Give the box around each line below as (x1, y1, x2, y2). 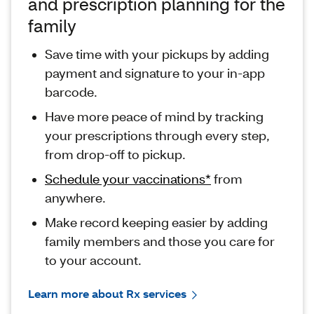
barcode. (45, 83, 97, 101)
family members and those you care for (45, 233, 275, 250)
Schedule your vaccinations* (45, 170, 211, 188)
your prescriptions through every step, (45, 127, 270, 144)
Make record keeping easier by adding (45, 214, 268, 231)
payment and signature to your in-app (45, 64, 265, 82)
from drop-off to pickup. (45, 146, 186, 163)
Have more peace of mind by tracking (45, 108, 264, 125)
